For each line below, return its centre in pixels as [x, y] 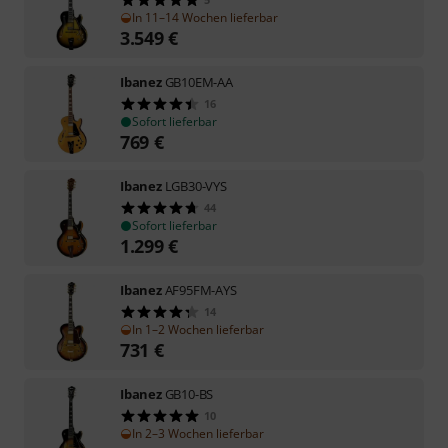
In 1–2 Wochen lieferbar [198, 329]
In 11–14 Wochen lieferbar [205, 17]
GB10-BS [189, 393]
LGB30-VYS [195, 185]
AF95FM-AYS [200, 289]
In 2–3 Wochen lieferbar [198, 433]
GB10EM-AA [198, 81]
